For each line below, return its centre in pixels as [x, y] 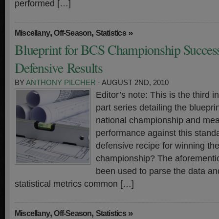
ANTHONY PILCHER [61, 83]
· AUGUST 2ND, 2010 [132, 83]
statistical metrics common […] [74, 184]
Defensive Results [59, 68]
